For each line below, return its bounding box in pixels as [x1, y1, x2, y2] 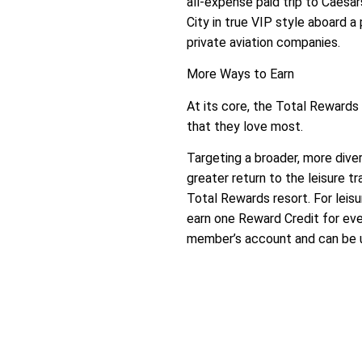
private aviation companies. [187, 34, 341, 50]
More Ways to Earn [187, 66, 295, 82]
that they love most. [187, 118, 304, 134]
